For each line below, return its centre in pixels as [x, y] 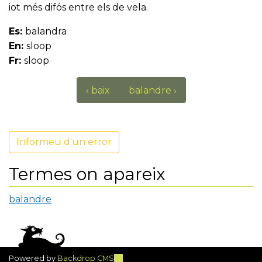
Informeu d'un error [64, 142]
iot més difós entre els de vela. [78, 8]
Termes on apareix [87, 174]
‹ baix [98, 90]
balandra [46, 32]
